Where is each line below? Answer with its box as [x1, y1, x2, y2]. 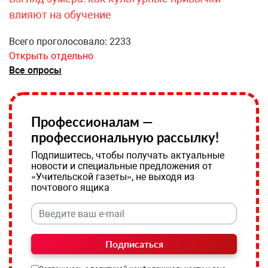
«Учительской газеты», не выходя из [31, 171, 194, 182]
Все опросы [9, 65, 62, 76]
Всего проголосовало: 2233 [9, 36, 131, 47]
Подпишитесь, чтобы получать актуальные [31, 150, 224, 161]
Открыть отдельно [9, 50, 93, 62]
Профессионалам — [31, 114, 153, 130]
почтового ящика [31, 182, 109, 193]
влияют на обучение [9, 8, 111, 21]
